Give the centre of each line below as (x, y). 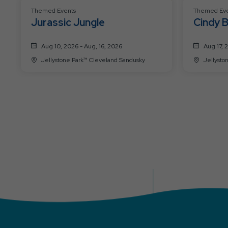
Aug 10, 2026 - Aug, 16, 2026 (82, 46)
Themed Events (53, 10)
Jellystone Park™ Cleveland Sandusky (117, 60)
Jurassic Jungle (68, 22)
